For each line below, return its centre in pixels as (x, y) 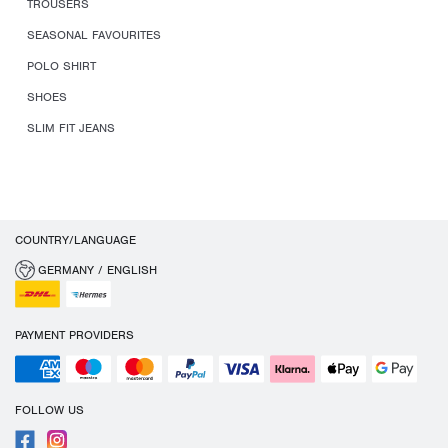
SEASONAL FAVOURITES (94, 35)
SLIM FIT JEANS (71, 128)
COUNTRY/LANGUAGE (75, 240)
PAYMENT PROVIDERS (74, 335)
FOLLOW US (49, 410)
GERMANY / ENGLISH (97, 270)
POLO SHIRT (61, 66)
